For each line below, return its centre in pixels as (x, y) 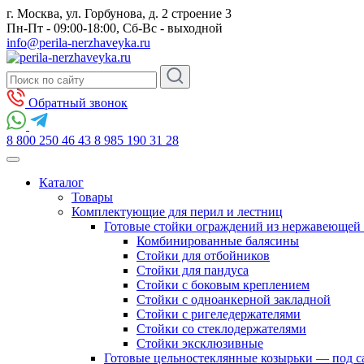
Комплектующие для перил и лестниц (177, 212)
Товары (92, 197)
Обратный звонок (76, 103)
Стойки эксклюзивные (200, 343)
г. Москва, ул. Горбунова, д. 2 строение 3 (119, 13)
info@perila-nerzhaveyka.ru (78, 43)
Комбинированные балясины (218, 241)
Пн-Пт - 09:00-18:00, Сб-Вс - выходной (115, 28)
